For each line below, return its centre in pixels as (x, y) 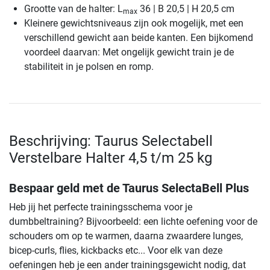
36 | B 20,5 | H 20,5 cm (186, 9)
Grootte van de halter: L (74, 9)
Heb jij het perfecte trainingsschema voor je (101, 207)
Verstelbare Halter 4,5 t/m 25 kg (111, 158)
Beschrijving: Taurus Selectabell (111, 141)
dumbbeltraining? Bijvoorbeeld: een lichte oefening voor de (133, 222)
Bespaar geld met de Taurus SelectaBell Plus (129, 188)
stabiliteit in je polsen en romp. (89, 67)
